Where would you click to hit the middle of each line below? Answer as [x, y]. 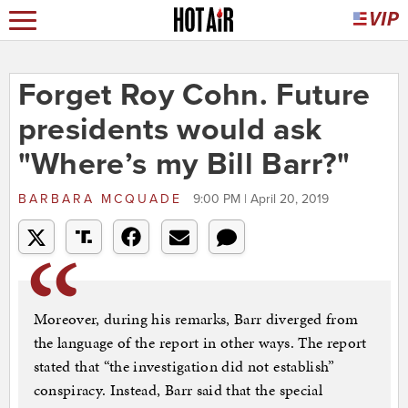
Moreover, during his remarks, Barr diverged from [196, 319]
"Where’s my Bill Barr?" [184, 165]
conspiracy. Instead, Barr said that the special [178, 390]
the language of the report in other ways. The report [200, 343]
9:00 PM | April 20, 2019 [260, 199]
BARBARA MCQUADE [103, 199]
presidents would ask [170, 130]
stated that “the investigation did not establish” [184, 367]
